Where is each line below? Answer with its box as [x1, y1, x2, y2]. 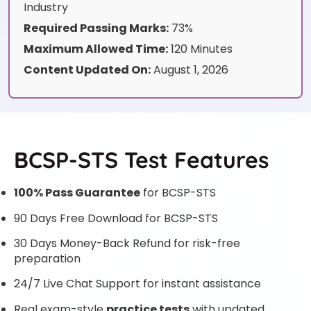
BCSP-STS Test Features [14, 146, 269, 174]
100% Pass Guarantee [14, 185, 140, 201]
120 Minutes [168, 41, 233, 58]
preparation [14, 250, 81, 267]
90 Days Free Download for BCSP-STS [14, 210, 218, 226]
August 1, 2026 [151, 62, 228, 78]
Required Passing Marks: [24, 20, 169, 37]
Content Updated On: [24, 62, 151, 78]
